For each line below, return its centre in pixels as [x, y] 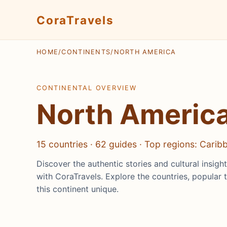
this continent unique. [78, 189]
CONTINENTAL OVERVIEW [87, 88]
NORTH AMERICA [145, 52]
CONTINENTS [86, 52]
